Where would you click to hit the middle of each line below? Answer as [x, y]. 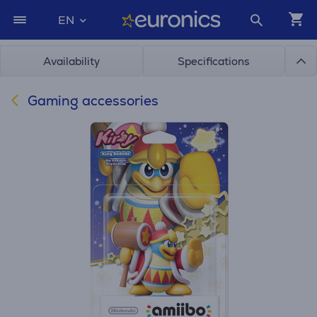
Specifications [214, 61]
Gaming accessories [91, 101]
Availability [71, 61]
